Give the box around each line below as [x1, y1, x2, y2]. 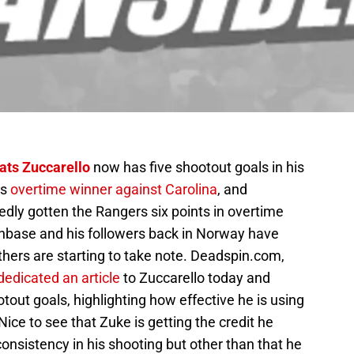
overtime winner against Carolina [10, 181, 217, 198]
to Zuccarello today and [120, 269, 270, 287]
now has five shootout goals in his [90, 159, 304, 176]
